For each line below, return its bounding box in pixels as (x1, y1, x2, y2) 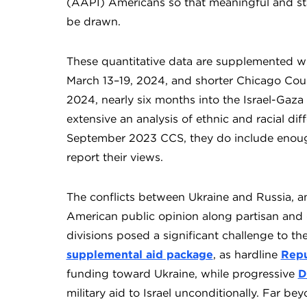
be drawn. (66, 15, 121, 28)
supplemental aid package (66, 248, 213, 261)
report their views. (66, 151, 163, 164)
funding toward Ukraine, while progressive (66, 267, 298, 280)
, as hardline (212, 248, 281, 261)
